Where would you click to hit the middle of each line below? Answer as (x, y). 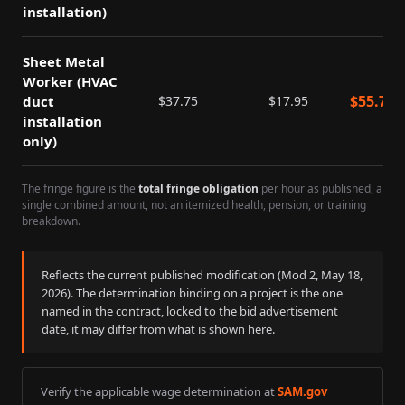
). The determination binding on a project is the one (205, 293)
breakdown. (51, 221)
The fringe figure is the (79, 188)
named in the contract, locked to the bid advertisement (190, 311)
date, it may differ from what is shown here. (158, 329)
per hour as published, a (322, 188)
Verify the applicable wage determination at (158, 391)
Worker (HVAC (70, 81)
